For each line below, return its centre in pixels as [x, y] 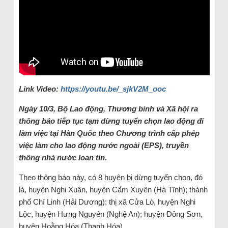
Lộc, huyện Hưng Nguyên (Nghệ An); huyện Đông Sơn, [110, 214]
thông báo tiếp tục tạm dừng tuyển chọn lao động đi [111, 121]
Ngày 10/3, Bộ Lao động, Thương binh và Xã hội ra [108, 108]
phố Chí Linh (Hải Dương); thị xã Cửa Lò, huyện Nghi [107, 202]
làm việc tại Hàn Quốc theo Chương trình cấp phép [109, 133]
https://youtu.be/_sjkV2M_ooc [113, 89]
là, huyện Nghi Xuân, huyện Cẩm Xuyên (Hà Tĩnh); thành [113, 189]
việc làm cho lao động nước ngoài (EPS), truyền [104, 145]
